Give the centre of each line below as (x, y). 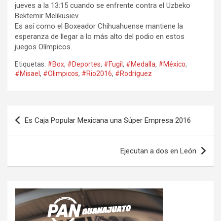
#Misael (27, 74)
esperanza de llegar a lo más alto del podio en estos (100, 37)
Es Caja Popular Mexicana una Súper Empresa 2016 (108, 121)
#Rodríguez (133, 74)
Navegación (40, 113)
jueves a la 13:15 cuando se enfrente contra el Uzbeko (103, 6)
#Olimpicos (61, 74)
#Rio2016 (97, 74)
